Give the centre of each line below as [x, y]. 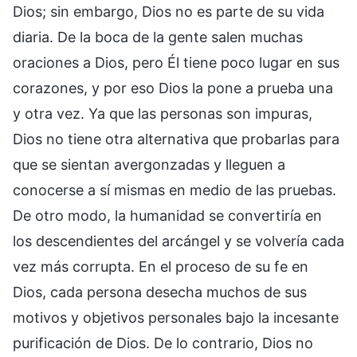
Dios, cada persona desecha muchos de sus [160, 292]
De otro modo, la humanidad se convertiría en [167, 215]
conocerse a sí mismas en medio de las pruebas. [175, 190]
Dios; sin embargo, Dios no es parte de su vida [169, 11]
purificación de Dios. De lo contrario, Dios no [163, 343]
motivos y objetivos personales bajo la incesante [176, 317]
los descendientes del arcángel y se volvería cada [178, 241]
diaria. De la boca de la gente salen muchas [158, 37]
